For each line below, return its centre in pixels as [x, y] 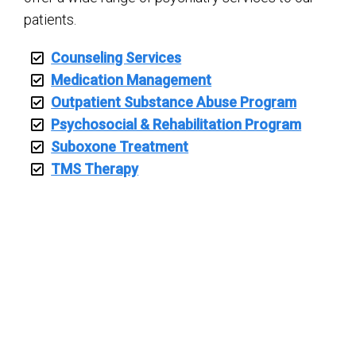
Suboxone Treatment [120, 147]
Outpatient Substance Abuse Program [174, 103]
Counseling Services [116, 58]
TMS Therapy [95, 169]
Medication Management [132, 80]
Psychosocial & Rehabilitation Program [176, 125]
